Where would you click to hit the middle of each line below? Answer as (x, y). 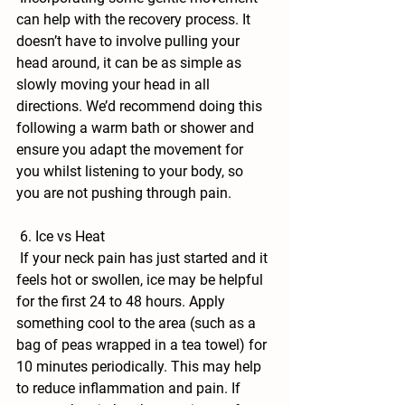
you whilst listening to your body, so (132, 171)
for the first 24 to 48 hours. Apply (122, 301)
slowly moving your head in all (115, 85)
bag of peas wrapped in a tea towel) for (143, 345)
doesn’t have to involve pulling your (130, 41)
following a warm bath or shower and (137, 128)
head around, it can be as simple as (131, 63)
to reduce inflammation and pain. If (130, 388)
